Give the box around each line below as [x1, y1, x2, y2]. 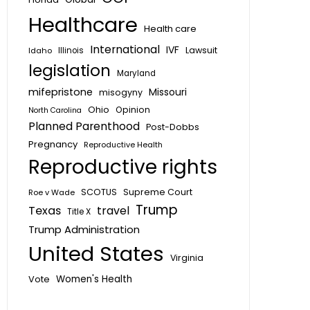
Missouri [149, 85, 187, 99]
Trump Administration [28, 222, 140, 237]
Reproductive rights [28, 154, 217, 181]
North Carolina [28, 105, 82, 116]
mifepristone [28, 85, 93, 99]
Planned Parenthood [28, 118, 140, 134]
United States [28, 239, 164, 268]
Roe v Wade [28, 187, 75, 198]
